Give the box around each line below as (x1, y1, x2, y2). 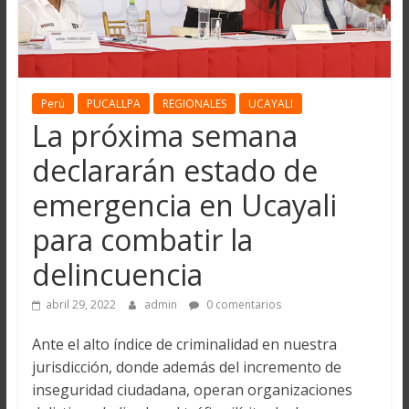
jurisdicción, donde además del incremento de (31, 357, 341, 378)
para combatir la (31, 220, 253, 260)
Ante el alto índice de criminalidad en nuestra (31, 334, 337, 355)
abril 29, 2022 (45, 297, 116, 313)
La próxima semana (31, 116, 298, 156)
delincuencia (31, 255, 203, 295)
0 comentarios (203, 297, 281, 313)
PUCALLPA (86, 96, 141, 112)
